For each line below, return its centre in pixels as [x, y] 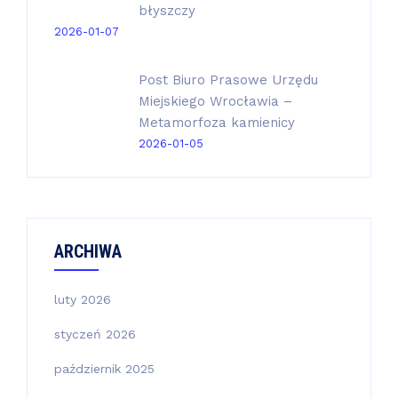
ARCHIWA [88, 251]
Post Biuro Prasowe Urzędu [228, 80]
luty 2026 [83, 299]
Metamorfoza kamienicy [217, 123]
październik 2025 [104, 369]
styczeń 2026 [95, 334]
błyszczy [167, 11]
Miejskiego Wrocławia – [215, 101]
